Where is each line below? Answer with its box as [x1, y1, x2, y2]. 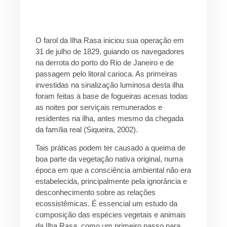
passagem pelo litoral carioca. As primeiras [35, 69, 177, 78]
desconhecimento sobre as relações [35, 188, 156, 197]
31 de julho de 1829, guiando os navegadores [35, 47, 184, 56]
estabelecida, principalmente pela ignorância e [35, 177, 187, 186]
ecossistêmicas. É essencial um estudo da [35, 199, 177, 208]
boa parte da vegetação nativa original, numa [35, 155, 183, 164]
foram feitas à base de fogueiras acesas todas [35, 91, 188, 100]
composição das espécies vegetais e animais [35, 210, 186, 219]
